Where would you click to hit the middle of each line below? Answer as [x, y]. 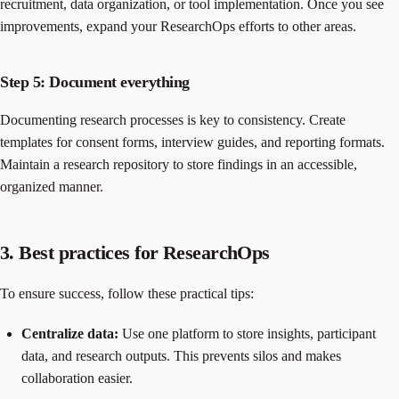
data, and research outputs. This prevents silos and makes [181, 356]
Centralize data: [70, 334]
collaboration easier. [77, 379]
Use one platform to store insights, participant [247, 334]
